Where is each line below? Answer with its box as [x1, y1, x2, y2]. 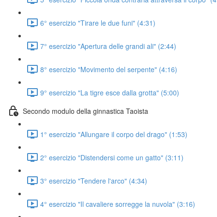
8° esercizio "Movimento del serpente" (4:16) [40, 64, 177, 74]
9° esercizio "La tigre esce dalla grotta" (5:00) [40, 87, 179, 97]
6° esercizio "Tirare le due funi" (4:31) [40, 17, 155, 28]
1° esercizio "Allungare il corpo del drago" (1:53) [40, 129, 187, 139]
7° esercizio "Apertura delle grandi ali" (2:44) [40, 41, 176, 51]
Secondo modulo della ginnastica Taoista [23, 106, 148, 116]
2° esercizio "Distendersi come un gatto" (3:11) [40, 152, 184, 162]
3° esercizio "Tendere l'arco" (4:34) [40, 175, 147, 186]
